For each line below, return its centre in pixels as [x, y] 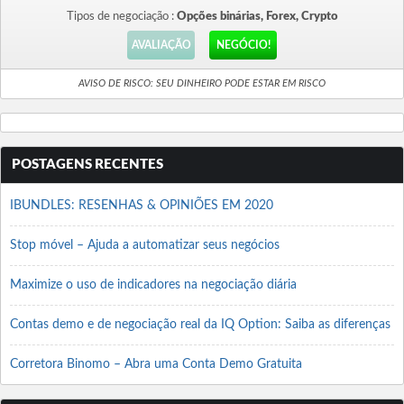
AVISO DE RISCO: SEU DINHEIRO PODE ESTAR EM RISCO [202, 83]
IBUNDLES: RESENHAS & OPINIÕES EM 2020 [142, 206]
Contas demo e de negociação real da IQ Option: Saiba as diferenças [200, 325]
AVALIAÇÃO [161, 45]
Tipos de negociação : [121, 17]
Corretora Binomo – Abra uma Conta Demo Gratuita [156, 364]
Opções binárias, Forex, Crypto [257, 17]
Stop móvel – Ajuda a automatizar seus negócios [145, 245]
